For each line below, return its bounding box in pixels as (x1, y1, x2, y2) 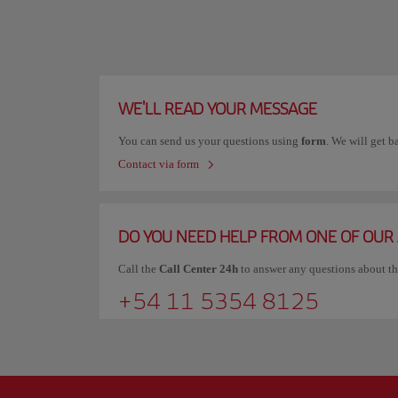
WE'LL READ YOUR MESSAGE (118, 99, 317, 119)
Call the (118, 262, 159, 275)
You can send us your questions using (118, 134, 301, 147)
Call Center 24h (159, 262, 241, 275)
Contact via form (118, 157, 199, 171)
